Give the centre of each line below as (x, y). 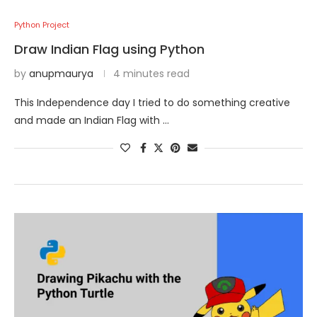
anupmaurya (61, 74)
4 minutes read (151, 74)
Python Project (42, 25)
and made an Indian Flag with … (92, 120)
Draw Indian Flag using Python (109, 49)
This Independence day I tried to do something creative (152, 103)
